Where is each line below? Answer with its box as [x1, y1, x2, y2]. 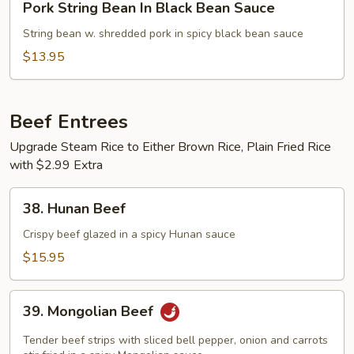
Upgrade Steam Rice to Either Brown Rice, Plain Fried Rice [9, 137, 331, 156]
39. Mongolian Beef [23, 301, 157, 321]
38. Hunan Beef [23, 198, 126, 218]
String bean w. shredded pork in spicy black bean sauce [23, 25, 303, 41]
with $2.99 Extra [9, 156, 103, 174]
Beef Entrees [9, 108, 128, 134]
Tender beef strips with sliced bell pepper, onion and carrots [23, 332, 328, 348]
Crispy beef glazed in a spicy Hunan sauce [23, 226, 235, 242]
